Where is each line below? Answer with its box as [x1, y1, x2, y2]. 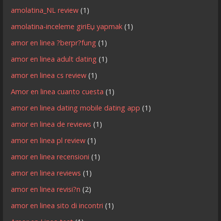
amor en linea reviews [11, 168, 81, 178]
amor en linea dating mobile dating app [11, 103, 141, 112]
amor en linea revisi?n [11, 184, 81, 194]
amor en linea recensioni [11, 151, 90, 161]
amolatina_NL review [11, 5, 79, 15]
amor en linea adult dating [11, 54, 97, 64]
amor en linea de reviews [11, 119, 92, 129]
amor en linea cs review [11, 70, 87, 80]
